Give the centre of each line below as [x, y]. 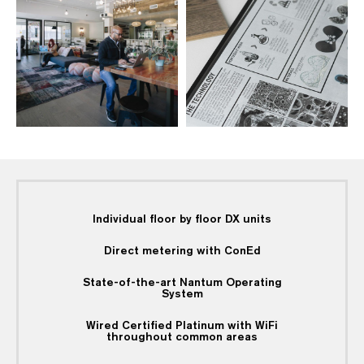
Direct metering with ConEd [182, 251]
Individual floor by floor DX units [182, 219]
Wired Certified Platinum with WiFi [182, 326]
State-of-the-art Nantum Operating [182, 283]
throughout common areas [182, 337]
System [182, 294]
